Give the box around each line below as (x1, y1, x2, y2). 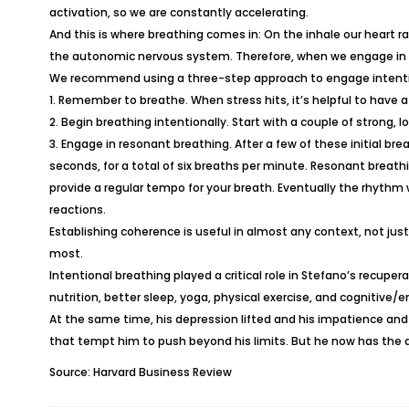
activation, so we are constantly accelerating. (48, 5, 309, 20)
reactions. (48, 202, 106, 217)
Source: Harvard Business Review (48, 364, 232, 380)
